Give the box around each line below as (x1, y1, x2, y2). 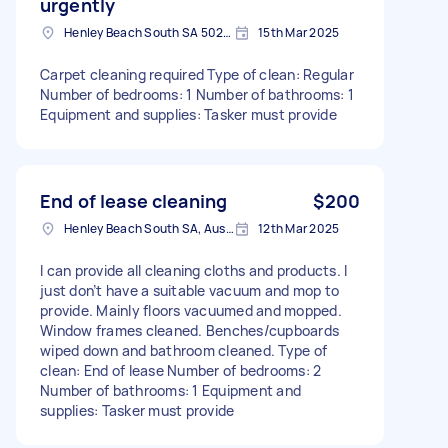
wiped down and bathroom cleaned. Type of (40, 340, 327, 360)
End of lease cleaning (40, 188, 228, 213)
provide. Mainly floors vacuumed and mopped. (40, 300, 342, 320)
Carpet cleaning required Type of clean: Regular (40, 64, 354, 84)
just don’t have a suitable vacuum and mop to (40, 280, 339, 300)
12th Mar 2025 (258, 219, 340, 237)
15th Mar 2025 (258, 23, 340, 41)
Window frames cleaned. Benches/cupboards (40, 320, 339, 340)
